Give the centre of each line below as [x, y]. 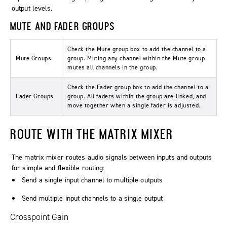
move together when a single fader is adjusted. [134, 106]
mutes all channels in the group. [113, 68]
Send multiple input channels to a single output [92, 199]
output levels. [32, 8]
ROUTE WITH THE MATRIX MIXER [92, 134]
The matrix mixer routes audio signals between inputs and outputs [112, 158]
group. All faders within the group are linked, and [137, 97]
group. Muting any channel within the [120, 59]
